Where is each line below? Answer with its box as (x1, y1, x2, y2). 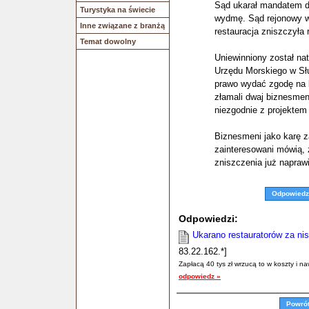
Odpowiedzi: (179, 213, 238, 224)
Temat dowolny (80, 37, 136, 46)
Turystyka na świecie (80, 6, 155, 14)
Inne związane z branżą (80, 21, 165, 30)
